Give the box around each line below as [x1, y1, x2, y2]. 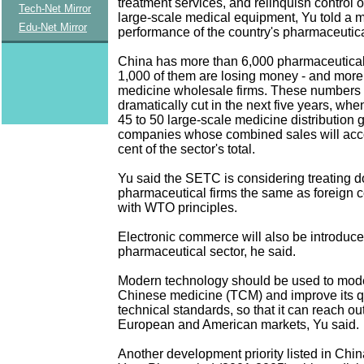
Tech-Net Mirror [19, 2, 91, 15]
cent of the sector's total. [118, 141, 255, 156]
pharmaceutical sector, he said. [118, 244, 296, 258]
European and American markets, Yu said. [118, 317, 359, 331]
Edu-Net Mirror [19, 21, 87, 33]
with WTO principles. [118, 200, 237, 214]
